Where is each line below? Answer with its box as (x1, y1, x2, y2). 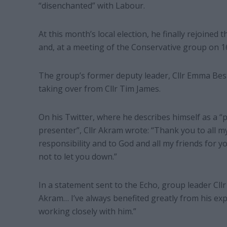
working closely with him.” (38, 205, 136, 217)
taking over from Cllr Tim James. (38, 83, 161, 94)
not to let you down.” (38, 150, 117, 162)
